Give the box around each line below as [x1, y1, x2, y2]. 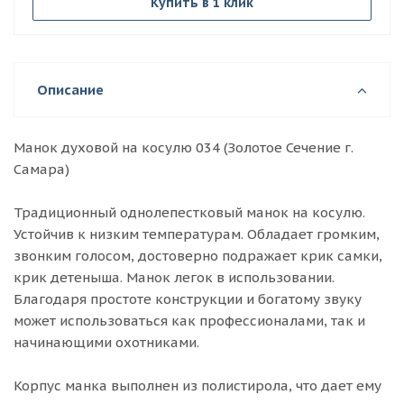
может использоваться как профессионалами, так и [14, 312, 365, 329]
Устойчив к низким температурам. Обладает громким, [14, 225, 380, 243]
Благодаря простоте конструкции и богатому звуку [14, 290, 362, 308]
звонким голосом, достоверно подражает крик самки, [14, 247, 382, 264]
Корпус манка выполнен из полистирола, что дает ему [14, 377, 381, 394]
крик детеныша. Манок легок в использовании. [14, 269, 335, 286]
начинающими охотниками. [14, 334, 199, 351]
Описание [37, 81, 104, 98]
